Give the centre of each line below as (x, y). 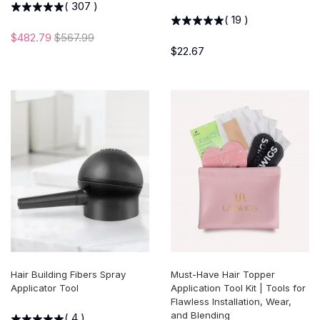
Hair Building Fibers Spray (68, 275)
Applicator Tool (45, 288)
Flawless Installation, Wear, (231, 302)
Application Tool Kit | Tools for (238, 288)
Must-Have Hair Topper (223, 275)
